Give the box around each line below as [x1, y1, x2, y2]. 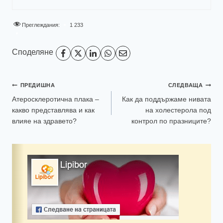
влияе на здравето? [12, 117, 77, 125]
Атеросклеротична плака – [12, 95, 99, 104]
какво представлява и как [12, 106, 95, 114]
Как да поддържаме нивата [122, 95, 211, 104]
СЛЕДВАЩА [168, 82, 203, 89]
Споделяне [12, 48, 53, 57]
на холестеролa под [145, 106, 211, 114]
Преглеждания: [22, 21, 60, 28]
